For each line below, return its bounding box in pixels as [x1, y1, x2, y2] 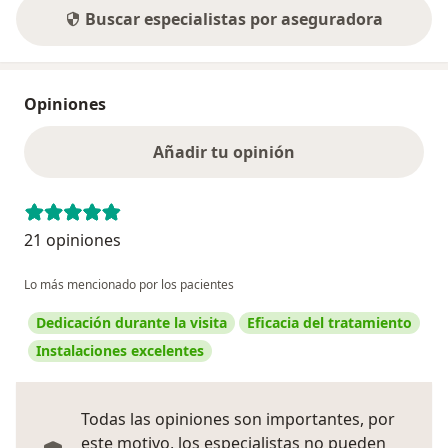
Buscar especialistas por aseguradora [85, 7, 383, 30]
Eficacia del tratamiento [247, 312, 412, 332]
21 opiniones [24, 228, 121, 251]
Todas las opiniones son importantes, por [81, 407, 395, 430]
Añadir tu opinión [153, 140, 295, 163]
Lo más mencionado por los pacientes [24, 275, 234, 293]
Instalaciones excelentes [36, 340, 204, 360]
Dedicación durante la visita [36, 312, 227, 332]
